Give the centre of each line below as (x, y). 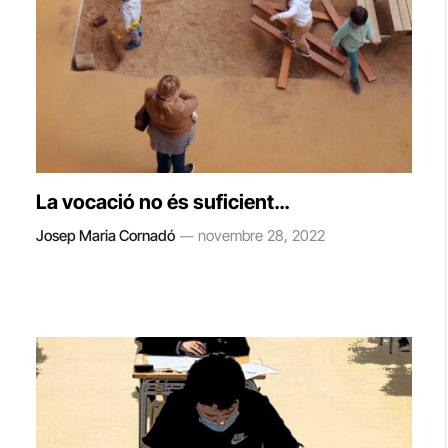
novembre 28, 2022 (261, 235)
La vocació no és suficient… (162, 201)
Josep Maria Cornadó (105, 235)
